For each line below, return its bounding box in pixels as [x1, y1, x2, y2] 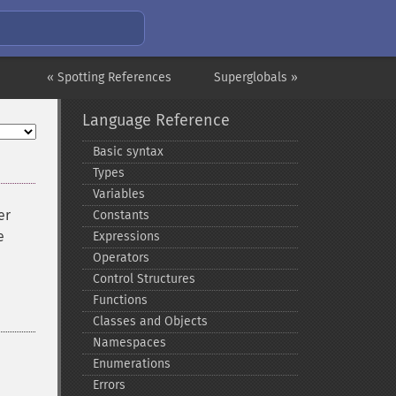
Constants [92, 208, 149, 223]
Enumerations [92, 356, 171, 371]
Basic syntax [92, 144, 164, 159]
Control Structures [92, 271, 195, 286]
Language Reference [81, 110, 230, 130]
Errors [92, 377, 126, 392]
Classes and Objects [92, 314, 208, 329]
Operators [92, 250, 149, 265]
